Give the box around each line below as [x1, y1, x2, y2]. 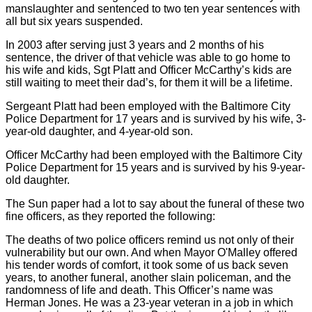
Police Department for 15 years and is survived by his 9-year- [6, 161, 305, 173]
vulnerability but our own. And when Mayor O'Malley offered [6, 246, 297, 258]
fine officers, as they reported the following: [6, 210, 215, 222]
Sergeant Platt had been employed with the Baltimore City [6, 100, 290, 112]
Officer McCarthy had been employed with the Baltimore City [6, 148, 302, 161]
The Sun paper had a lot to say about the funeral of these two [6, 197, 304, 210]
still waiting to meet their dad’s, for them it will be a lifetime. [6, 76, 292, 88]
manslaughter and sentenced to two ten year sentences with [6, 2, 300, 15]
